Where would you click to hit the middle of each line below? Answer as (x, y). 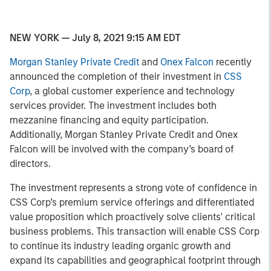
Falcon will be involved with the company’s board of (122, 149)
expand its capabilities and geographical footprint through (135, 260)
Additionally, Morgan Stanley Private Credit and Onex (124, 135)
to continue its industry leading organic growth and (120, 246)
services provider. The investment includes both (113, 106)
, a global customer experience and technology (132, 91)
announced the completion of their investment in (117, 77)
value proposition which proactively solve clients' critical (132, 217)
